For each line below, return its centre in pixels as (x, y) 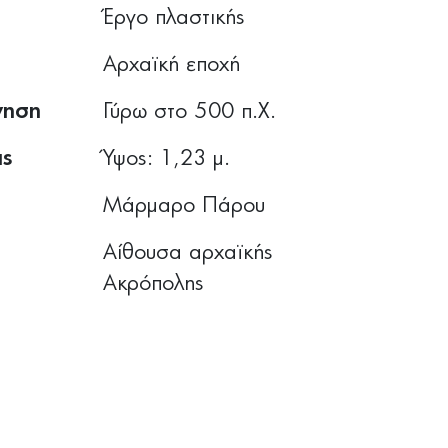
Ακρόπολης (154, 283)
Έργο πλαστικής (174, 17)
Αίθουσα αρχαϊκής (188, 252)
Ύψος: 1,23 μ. (167, 158)
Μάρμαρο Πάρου (184, 205)
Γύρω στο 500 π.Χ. (190, 111)
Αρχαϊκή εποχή (172, 64)
